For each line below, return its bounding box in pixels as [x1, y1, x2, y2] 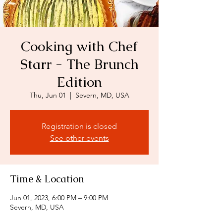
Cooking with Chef [21, 37, 138, 55]
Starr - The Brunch [20, 55, 139, 73]
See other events [50, 133, 109, 143]
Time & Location [10, 172, 84, 185]
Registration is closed [42, 121, 117, 131]
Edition [56, 72, 102, 91]
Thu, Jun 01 [29, 90, 66, 100]
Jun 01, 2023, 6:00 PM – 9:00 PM [10, 193, 108, 202]
